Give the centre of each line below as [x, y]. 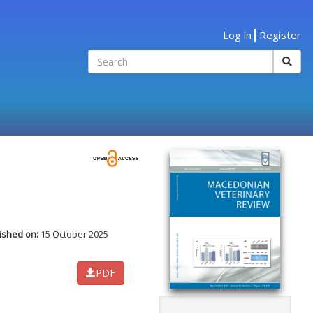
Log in [237, 35]
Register [280, 35]
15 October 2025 [74, 234]
